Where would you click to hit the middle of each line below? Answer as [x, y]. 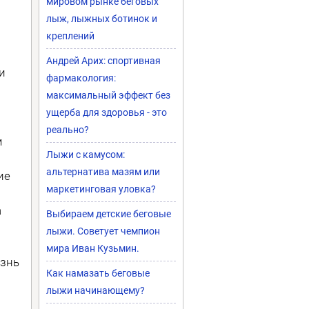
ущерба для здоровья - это [107, 112]
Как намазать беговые [98, 273]
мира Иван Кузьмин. [93, 248]
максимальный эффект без [108, 95]
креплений [70, 36]
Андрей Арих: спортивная [103, 61]
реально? [68, 130]
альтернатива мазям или [103, 172]
